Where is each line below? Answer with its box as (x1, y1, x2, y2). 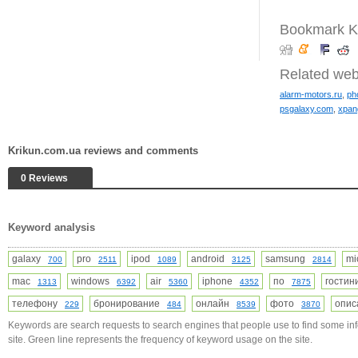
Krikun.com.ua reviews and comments (8, 145, 198, 157)
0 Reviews (21, 173, 68, 184)
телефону (12, 298, 65, 309)
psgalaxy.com (280, 104, 333, 113)
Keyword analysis (8, 221, 95, 233)
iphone (202, 276, 240, 287)
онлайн (196, 298, 237, 309)
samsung (265, 253, 312, 265)
